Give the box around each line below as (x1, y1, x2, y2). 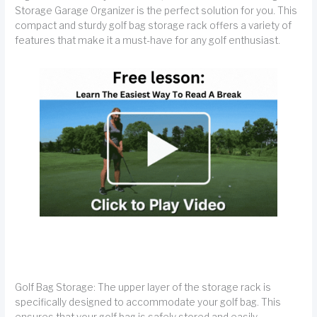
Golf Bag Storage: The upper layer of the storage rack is (15, 281, 272, 293)
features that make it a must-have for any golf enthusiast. (15, 35, 281, 47)
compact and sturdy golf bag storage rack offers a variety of (15, 20, 292, 32)
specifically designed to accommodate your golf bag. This (15, 296, 282, 308)
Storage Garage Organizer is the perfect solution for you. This (15, 5, 298, 17)
